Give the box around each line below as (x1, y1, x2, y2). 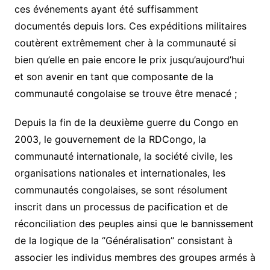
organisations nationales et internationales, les (14, 167, 225, 179)
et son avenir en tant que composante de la (14, 71, 213, 83)
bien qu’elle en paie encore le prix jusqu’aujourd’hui (14, 54, 245, 66)
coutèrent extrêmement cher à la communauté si (14, 37, 236, 49)
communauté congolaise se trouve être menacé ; (14, 87, 237, 99)
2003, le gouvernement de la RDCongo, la (14, 133, 206, 145)
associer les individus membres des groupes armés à (14, 251, 256, 263)
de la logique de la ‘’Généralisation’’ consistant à (14, 234, 233, 246)
